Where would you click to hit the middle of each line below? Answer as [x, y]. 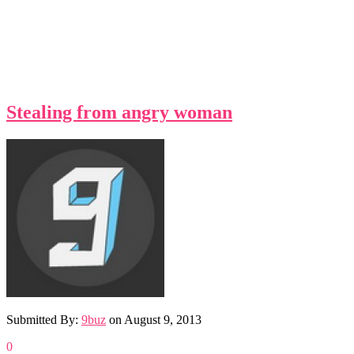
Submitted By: [44, 319]
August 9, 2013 [163, 319]
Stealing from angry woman [119, 112]
